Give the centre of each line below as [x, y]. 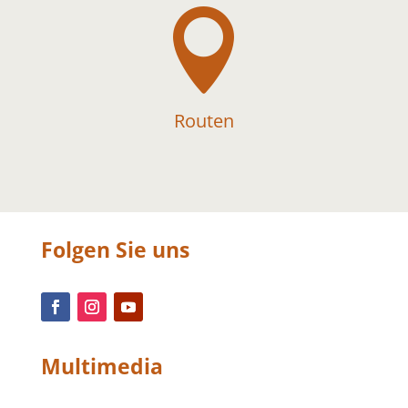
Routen [204, 121]
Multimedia [102, 367]
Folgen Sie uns [115, 250]
